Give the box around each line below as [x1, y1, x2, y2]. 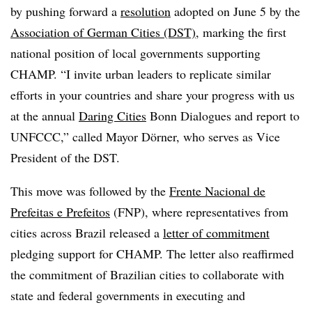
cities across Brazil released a [10, 224, 163, 241]
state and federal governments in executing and [10, 287, 245, 304]
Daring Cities [79, 107, 146, 124]
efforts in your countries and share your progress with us [10, 86, 295, 103]
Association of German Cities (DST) [10, 24, 196, 40]
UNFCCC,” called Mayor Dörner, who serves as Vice [10, 128, 280, 145]
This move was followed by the [10, 182, 169, 199]
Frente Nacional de [169, 182, 265, 199]
